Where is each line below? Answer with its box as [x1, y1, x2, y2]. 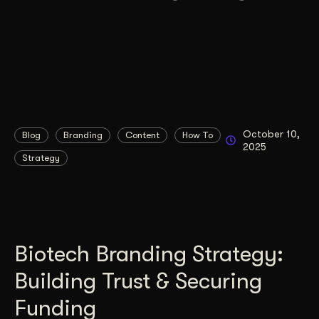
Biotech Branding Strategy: [14, 240, 283, 267]
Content [125, 129, 159, 140]
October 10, [242, 127, 300, 140]
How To [182, 129, 213, 140]
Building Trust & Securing [14, 267, 262, 294]
